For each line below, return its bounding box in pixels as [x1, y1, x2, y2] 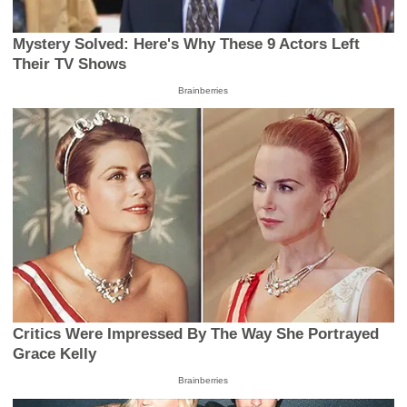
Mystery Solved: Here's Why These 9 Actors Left [13, 35, 361, 53]
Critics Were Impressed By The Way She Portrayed [13, 325, 380, 343]
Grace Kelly [13, 345, 97, 363]
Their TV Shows [13, 55, 127, 73]
